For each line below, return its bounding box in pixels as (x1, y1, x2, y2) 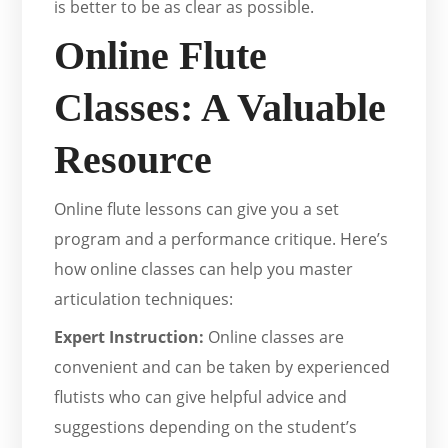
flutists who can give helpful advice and (54, 386, 348, 409)
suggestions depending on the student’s (54, 416, 358, 439)
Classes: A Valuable (54, 85, 387, 131)
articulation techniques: (54, 288, 234, 311)
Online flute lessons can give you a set (54, 198, 340, 221)
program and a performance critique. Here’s (54, 228, 389, 251)
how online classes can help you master (54, 258, 354, 281)
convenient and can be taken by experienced (54, 356, 391, 379)
